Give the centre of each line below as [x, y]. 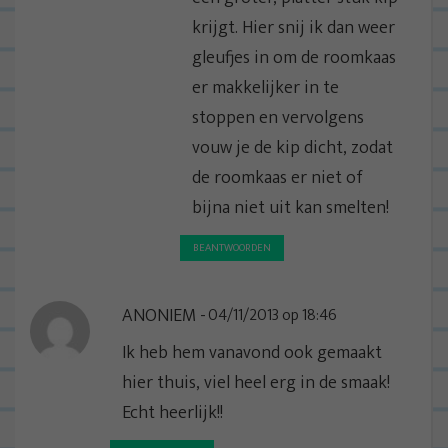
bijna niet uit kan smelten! [290, 207]
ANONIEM [159, 315]
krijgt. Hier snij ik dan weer [293, 27]
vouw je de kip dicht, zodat [292, 147]
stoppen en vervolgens [278, 117]
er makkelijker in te [265, 87]
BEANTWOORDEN [232, 247]
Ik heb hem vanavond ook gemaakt [252, 352]
